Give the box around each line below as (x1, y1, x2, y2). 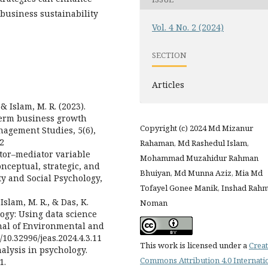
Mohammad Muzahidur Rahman (140, 152, 258, 163)
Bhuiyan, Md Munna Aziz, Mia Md (140, 167, 263, 178)
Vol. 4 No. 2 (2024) (152, 21, 224, 33)
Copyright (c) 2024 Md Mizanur (140, 122, 253, 133)
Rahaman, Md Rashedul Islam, (140, 137, 249, 148)
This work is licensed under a (140, 239, 249, 251)
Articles (152, 78, 184, 90)
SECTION (152, 50, 187, 61)
